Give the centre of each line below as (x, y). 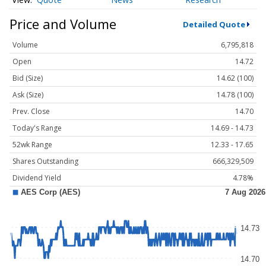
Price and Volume (63, 24)
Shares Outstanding (45, 161)
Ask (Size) (28, 95)
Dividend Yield (37, 178)
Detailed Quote (214, 24)
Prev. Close (31, 112)
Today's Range (37, 128)
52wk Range (32, 145)
